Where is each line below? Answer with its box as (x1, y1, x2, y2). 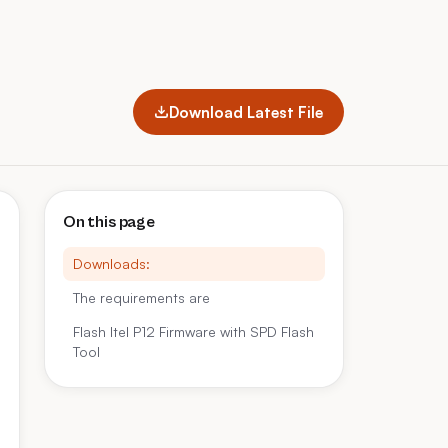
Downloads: (73, 255, 150, 272)
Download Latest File (169, 101, 323, 122)
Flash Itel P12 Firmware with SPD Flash (73, 323, 314, 340)
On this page (63, 212, 155, 232)
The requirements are (73, 289, 210, 306)
